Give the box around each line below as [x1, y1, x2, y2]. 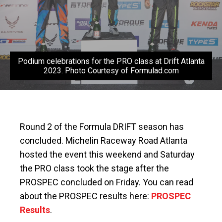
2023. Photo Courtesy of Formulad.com [43, 66, 179, 76]
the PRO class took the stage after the [20, 163, 169, 174]
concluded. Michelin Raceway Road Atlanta [20, 135, 187, 146]
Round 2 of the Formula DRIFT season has [20, 121, 184, 132]
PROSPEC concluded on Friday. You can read [20, 177, 193, 188]
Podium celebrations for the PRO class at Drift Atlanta [17, 56, 205, 66]
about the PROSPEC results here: [20, 191, 151, 202]
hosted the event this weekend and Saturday [20, 149, 195, 160]
